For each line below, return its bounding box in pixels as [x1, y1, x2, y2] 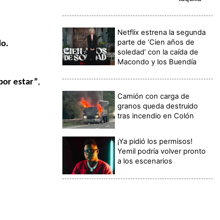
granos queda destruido [117, 101, 198, 110]
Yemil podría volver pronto [117, 147, 206, 156]
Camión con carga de [117, 91, 190, 101]
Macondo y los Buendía [117, 57, 197, 67]
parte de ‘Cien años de [117, 38, 195, 47]
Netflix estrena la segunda [117, 28, 206, 37]
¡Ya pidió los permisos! [117, 137, 193, 146]
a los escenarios [117, 157, 173, 166]
